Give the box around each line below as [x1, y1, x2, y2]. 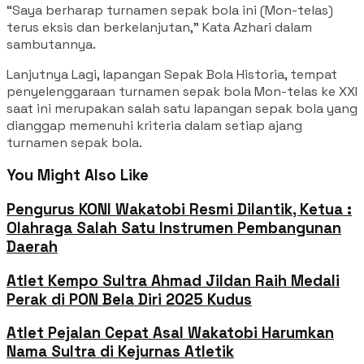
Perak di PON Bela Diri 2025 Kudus [6, 289, 252, 309]
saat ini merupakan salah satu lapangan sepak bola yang [6, 99, 357, 117]
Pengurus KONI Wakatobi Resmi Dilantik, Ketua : [6, 199, 352, 219]
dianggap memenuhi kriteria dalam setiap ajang [6, 116, 302, 134]
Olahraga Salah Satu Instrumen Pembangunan [6, 218, 341, 237]
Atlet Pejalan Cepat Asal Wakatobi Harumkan [6, 323, 334, 343]
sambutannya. [6, 35, 96, 53]
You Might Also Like [6, 166, 149, 185]
